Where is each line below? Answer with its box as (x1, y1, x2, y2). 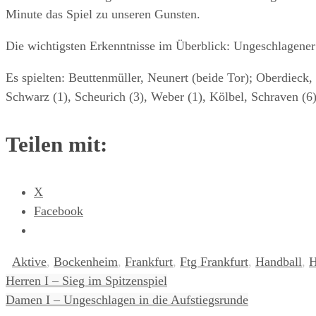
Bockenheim (54, 254, 118, 269)
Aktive (12, 254, 47, 269)
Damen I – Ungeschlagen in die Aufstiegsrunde (6, 292, 248, 307)
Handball (255, 254, 302, 269)
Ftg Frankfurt (180, 254, 248, 269)
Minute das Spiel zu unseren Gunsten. (6, 6, 200, 21)
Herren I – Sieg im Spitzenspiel (6, 273, 167, 288)
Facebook (34, 203, 83, 218)
